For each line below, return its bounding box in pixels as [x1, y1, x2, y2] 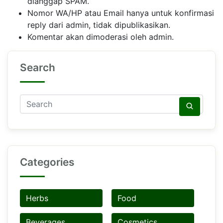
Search [20, 61, 55, 74]
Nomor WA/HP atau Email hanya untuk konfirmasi [27, 8, 214, 18]
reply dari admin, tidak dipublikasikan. [27, 20, 170, 30]
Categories [20, 156, 74, 169]
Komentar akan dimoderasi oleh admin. [27, 32, 174, 42]
